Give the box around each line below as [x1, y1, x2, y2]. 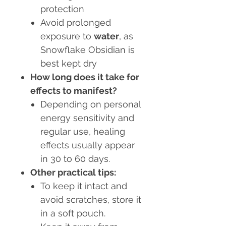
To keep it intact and [40, 181, 127, 192]
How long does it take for [30, 72, 139, 83]
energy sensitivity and [40, 112, 134, 124]
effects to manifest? [30, 85, 117, 96]
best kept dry [40, 58, 97, 69]
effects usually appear [40, 140, 135, 151]
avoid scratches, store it [40, 194, 141, 205]
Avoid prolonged [40, 17, 111, 28]
